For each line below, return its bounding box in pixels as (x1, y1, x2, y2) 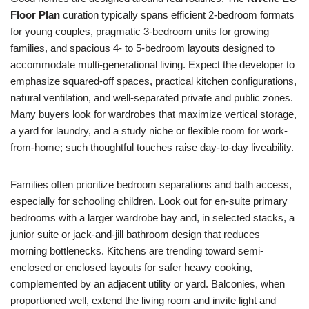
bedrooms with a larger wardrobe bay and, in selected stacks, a (10, 212, 295, 223)
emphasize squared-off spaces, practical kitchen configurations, (10, 75, 297, 87)
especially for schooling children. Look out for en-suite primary (10, 195, 288, 207)
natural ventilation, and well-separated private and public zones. (10, 92, 293, 103)
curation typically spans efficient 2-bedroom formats (60, 9, 295, 21)
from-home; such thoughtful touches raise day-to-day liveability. (10, 141, 294, 153)
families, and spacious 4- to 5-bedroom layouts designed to (10, 42, 275, 54)
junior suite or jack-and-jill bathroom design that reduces (10, 228, 260, 240)
